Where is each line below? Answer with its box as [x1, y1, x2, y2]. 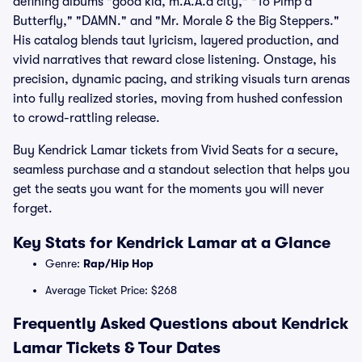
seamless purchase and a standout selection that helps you [13, 162, 350, 177]
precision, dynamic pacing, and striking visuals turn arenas [13, 72, 350, 86]
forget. [13, 201, 53, 216]
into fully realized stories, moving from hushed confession [13, 91, 343, 106]
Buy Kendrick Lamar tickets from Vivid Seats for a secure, [13, 143, 339, 158]
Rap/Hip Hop [83, 257, 154, 270]
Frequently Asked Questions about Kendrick [13, 314, 348, 333]
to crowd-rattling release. [13, 111, 160, 125]
